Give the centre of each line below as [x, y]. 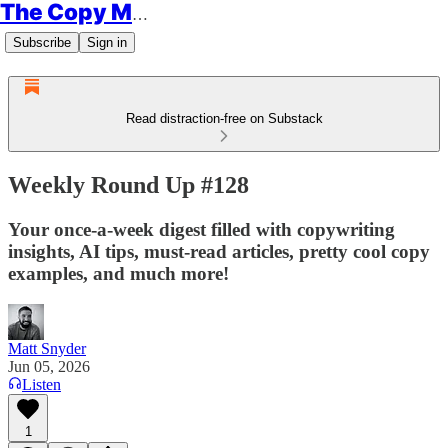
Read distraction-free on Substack [224, 118]
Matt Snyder [47, 348]
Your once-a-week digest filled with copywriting [201, 229]
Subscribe [42, 42]
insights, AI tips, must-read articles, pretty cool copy [219, 251]
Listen [41, 384]
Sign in [107, 42]
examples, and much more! [118, 273]
